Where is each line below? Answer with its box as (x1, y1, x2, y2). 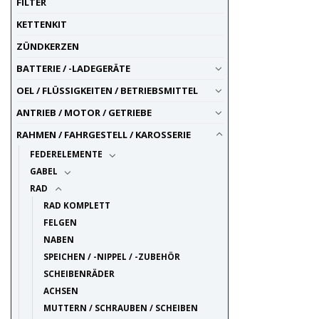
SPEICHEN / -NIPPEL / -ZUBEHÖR (43, 251, 180, 263)
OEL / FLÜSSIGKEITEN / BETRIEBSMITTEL (16, 84, 198, 98)
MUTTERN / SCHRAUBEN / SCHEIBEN (43, 302, 198, 314)
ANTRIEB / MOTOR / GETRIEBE (16, 106, 152, 120)
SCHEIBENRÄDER (43, 268, 115, 280)
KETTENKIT (16, 18, 67, 31)
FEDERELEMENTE (29, 148, 103, 160)
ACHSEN (43, 285, 78, 297)
